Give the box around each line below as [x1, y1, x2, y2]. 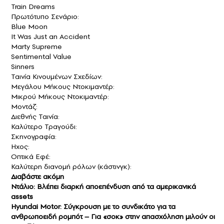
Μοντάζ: [11, 101, 37, 111]
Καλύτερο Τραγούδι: [11, 121, 77, 131]
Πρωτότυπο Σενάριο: [11, 11, 79, 21]
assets [11, 191, 33, 201]
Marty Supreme [11, 41, 62, 51]
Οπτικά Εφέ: [11, 151, 50, 161]
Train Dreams [11, 1, 55, 11]
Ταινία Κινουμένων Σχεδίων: [11, 71, 102, 81]
